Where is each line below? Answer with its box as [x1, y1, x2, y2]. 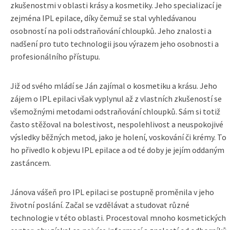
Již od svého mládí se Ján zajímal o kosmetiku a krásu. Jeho [10, 81, 217, 91]
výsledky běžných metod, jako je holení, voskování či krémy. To [10, 132, 226, 142]
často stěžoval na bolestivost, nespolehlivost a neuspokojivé [10, 119, 223, 129]
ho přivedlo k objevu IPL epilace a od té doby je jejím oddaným [10, 145, 224, 155]
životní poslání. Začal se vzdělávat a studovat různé [10, 200, 189, 210]
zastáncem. [10, 158, 51, 168]
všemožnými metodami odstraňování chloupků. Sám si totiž [10, 106, 220, 117]
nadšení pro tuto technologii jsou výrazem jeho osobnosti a [10, 39, 219, 49]
